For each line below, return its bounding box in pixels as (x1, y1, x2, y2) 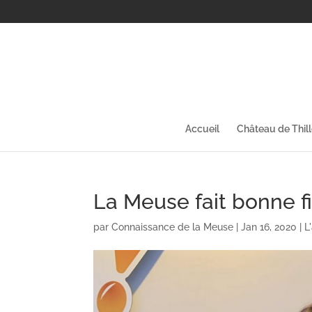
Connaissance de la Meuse (111, 221, 234, 233)
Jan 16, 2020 (241, 221, 297, 233)
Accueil (185, 123, 219, 134)
